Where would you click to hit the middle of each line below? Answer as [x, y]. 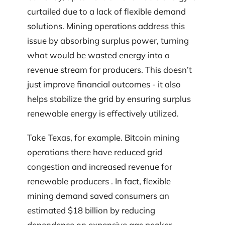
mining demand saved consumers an [98, 195]
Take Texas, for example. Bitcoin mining [103, 137]
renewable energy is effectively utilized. [103, 114]
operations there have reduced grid [95, 152]
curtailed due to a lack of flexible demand [106, 12]
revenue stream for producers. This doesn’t [109, 70]
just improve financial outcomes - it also [104, 84]
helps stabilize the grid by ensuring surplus [109, 99]
